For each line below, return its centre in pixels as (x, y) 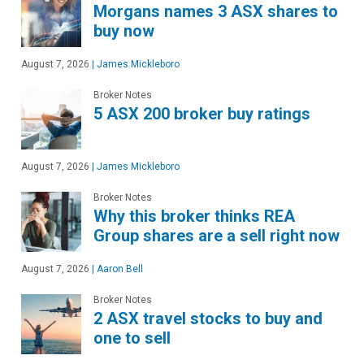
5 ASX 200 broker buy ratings (202, 113)
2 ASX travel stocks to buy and (208, 318)
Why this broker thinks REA (194, 216)
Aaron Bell (119, 269)
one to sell (132, 338)
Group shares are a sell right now (217, 235)
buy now (124, 30)
